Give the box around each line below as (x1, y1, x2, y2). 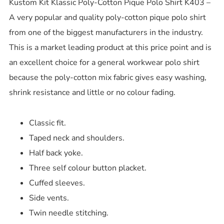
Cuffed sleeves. (28, 177, 85, 188)
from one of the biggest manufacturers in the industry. (8, 27, 203, 38)
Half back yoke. (28, 147, 83, 158)
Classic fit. (28, 117, 66, 128)
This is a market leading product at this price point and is (8, 42, 211, 53)
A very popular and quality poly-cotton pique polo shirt (8, 12, 206, 23)
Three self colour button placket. (28, 162, 146, 173)
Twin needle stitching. (28, 207, 108, 218)
